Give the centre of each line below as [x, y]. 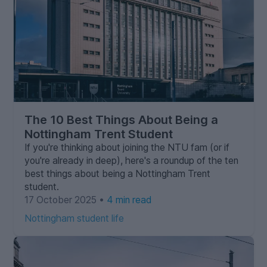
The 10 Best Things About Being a [121, 119]
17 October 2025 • [65, 200]
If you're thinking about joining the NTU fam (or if [127, 147]
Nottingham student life [74, 218]
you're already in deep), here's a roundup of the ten [131, 160]
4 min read [129, 200]
